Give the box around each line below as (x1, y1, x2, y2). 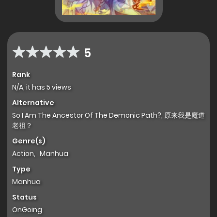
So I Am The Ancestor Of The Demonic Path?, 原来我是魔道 (12, 110, 205, 121)
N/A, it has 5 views (12, 82, 71, 93)
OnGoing (12, 205, 42, 215)
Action (12, 149, 34, 159)
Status (12, 192, 37, 202)
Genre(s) (12, 136, 46, 146)
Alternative (12, 98, 54, 108)
